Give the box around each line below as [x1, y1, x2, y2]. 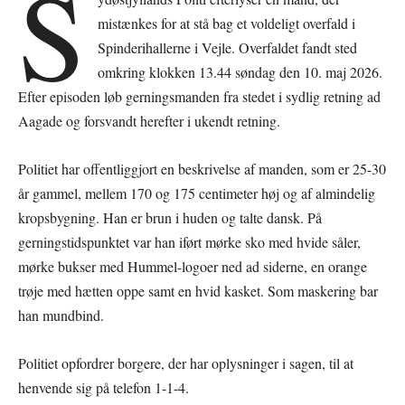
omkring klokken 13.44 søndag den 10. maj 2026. [98, 62, 383, 82]
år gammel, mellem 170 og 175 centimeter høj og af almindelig [18, 184, 375, 203]
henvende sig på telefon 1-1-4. [18, 378, 189, 398]
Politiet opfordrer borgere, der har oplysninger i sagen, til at [18, 353, 353, 373]
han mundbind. [18, 306, 104, 325]
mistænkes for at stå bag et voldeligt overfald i [98, 14, 356, 33]
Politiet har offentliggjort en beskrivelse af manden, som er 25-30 [18, 159, 386, 179]
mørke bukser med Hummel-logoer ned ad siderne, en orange [18, 257, 367, 277]
